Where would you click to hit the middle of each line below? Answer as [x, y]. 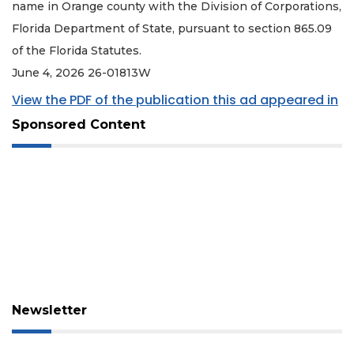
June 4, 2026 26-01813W [81, 72]
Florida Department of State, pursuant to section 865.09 [172, 28]
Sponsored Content [79, 125]
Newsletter [49, 311]
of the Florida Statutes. [77, 50]
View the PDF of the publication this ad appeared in [175, 100]
